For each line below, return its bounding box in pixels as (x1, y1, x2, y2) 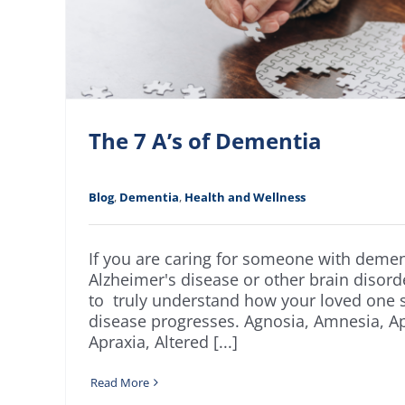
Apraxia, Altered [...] (89, 331, 238, 353)
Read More (90, 374, 149, 391)
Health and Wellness (184, 189, 306, 206)
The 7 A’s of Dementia (89, 126, 322, 156)
